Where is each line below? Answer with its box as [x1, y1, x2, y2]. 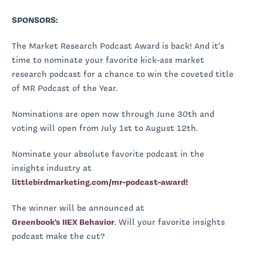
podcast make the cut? [12, 230, 105, 242]
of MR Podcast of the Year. [12, 82, 120, 94]
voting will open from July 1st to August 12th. [12, 122, 200, 134]
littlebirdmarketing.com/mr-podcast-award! [12, 176, 190, 188]
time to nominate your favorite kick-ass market [12, 53, 204, 66]
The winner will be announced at [12, 201, 144, 214]
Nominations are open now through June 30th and [12, 107, 214, 120]
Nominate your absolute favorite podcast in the [12, 147, 204, 160]
